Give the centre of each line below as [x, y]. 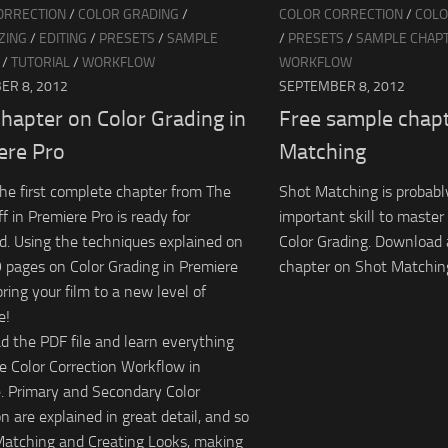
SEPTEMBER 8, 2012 [342, 86]
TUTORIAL [40, 62]
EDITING [63, 38]
